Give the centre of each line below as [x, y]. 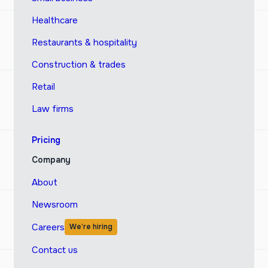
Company [51, 160]
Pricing [46, 140]
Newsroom [54, 205]
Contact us [54, 250]
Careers [48, 227]
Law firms [52, 109]
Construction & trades [78, 65]
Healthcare [54, 21]
